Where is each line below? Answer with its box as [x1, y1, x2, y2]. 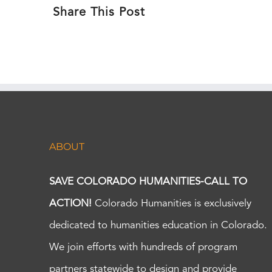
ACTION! [49, 199, 95, 209]
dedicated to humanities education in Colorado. [49, 220, 268, 231]
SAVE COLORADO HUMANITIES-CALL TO [49, 177, 248, 187]
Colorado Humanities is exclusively [95, 199, 252, 209]
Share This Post [53, 7, 145, 19]
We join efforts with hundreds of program [49, 242, 238, 253]
